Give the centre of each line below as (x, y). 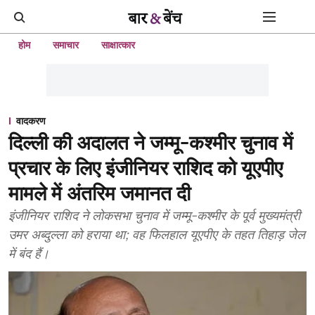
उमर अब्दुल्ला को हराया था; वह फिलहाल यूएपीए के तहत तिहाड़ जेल (157, 234)
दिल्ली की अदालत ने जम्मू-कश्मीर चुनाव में (151, 143)
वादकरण (31, 121)
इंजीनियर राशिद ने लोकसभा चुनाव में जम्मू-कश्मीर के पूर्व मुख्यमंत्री (154, 216)
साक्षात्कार (118, 45)
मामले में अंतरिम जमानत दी (99, 193)
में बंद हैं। (29, 253)
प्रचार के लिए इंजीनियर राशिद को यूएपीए (146, 168)
